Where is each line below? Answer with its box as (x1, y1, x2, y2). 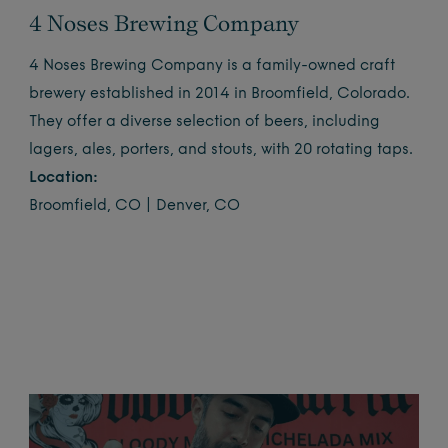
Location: (29, 171, 99, 187)
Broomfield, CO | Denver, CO (29, 199, 241, 215)
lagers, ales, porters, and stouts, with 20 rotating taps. (29, 143, 414, 159)
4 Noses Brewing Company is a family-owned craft (29, 59, 396, 75)
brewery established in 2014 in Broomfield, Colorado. (29, 87, 411, 103)
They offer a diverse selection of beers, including (29, 115, 381, 131)
